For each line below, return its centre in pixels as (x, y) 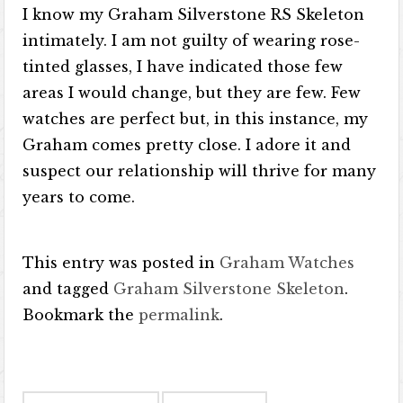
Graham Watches (287, 263)
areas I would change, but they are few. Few (192, 93)
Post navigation (111, 384)
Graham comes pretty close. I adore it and (187, 145)
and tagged (68, 289)
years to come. (79, 197)
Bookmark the (81, 315)
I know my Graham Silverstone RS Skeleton (194, 14)
